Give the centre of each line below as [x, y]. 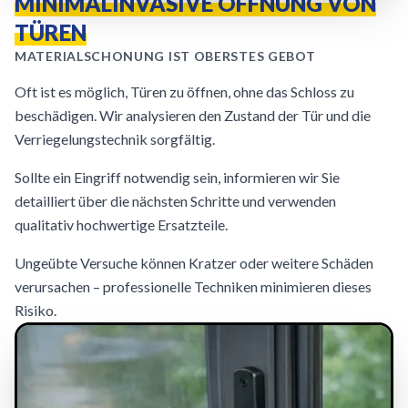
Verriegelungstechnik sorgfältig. [115, 139]
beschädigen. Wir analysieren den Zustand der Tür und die [193, 115]
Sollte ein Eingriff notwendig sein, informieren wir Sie [177, 177]
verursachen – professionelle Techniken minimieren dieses [193, 286]
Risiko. [36, 310]
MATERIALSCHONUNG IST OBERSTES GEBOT [165, 56]
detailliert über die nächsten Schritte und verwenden [175, 201]
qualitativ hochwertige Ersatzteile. [121, 224]
